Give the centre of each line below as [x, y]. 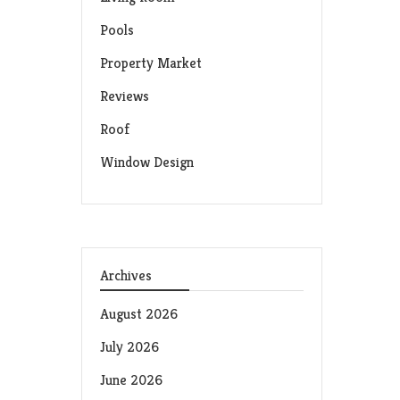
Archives [126, 275]
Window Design [147, 162]
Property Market [151, 63]
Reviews [125, 96]
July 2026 [129, 347]
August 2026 [139, 314]
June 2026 [131, 380]
